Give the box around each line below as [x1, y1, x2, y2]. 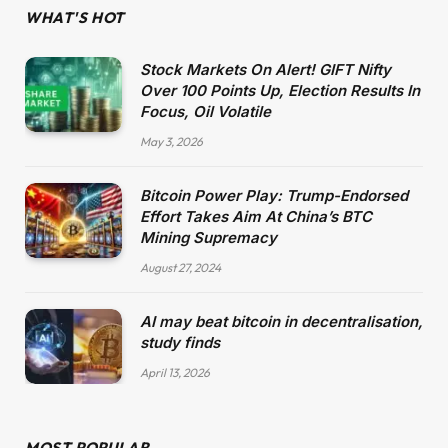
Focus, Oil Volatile [140, 102, 271, 122]
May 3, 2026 [140, 134, 203, 150]
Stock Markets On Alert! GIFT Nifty [140, 60, 391, 80]
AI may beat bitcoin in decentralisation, [140, 312, 423, 332]
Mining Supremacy [140, 228, 277, 248]
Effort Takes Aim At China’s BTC [140, 207, 372, 227]
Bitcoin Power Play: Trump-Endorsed [140, 186, 408, 206]
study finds [140, 333, 220, 353]
